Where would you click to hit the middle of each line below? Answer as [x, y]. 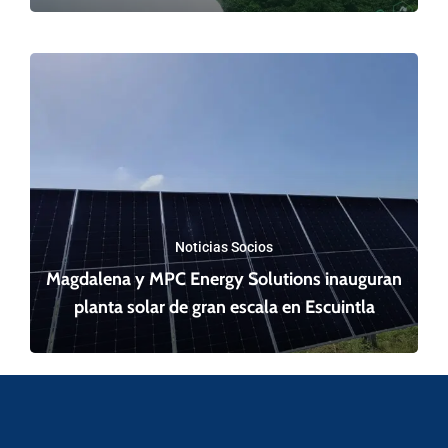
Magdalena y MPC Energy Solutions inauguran [224, 279]
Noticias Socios [224, 247]
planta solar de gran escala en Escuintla [224, 307]
